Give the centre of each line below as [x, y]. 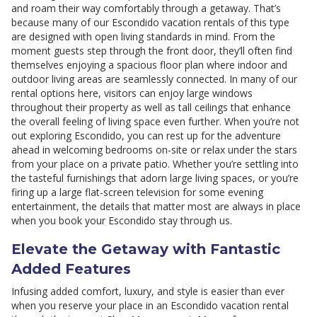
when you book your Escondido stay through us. [122, 221]
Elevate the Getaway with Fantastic [146, 249]
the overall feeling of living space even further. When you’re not [155, 122]
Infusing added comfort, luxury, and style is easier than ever [148, 292]
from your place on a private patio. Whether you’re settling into [155, 164]
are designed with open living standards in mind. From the [143, 37]
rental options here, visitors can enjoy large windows [132, 93]
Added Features [71, 269]
